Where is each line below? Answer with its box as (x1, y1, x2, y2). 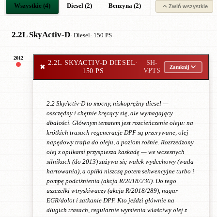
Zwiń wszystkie (169, 3, 208, 9)
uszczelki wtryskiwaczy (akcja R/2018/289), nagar (46, 187, 178, 194)
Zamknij (169, 64, 189, 70)
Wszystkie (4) (14, 2, 50, 9)
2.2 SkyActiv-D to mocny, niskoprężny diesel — (46, 100, 169, 107)
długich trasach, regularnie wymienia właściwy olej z (46, 206, 187, 214)
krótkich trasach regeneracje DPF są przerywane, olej (46, 129, 188, 136)
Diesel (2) (67, 2, 92, 9)
